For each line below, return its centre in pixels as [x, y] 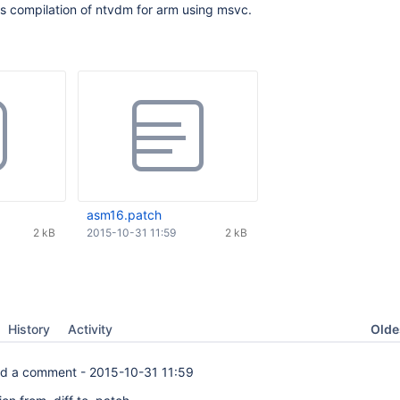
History [29, 329]
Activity [90, 329]
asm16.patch [124, 215]
